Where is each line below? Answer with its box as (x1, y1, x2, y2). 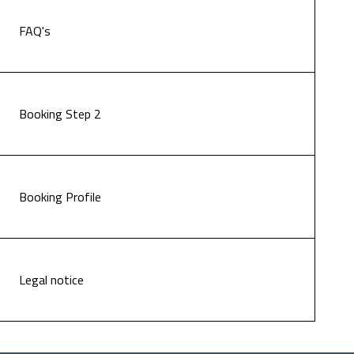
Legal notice (19, 270, 84, 289)
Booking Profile (19, 187, 101, 206)
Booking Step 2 (19, 104, 101, 123)
